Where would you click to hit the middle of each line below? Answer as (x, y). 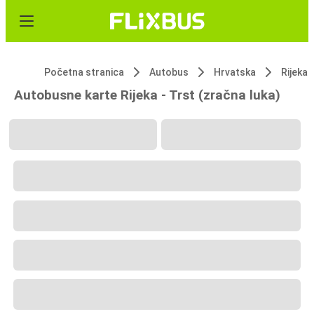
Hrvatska (235, 72)
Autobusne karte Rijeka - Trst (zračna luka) (147, 95)
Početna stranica (84, 72)
